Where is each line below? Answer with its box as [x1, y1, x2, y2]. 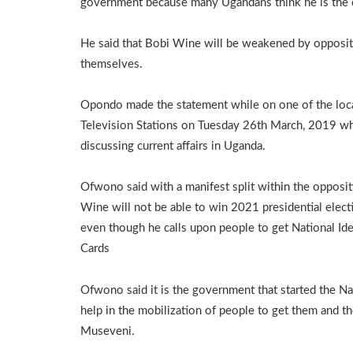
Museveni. [80, 325, 135, 337]
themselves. [80, 58, 143, 70]
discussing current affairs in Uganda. [80, 140, 266, 153]
